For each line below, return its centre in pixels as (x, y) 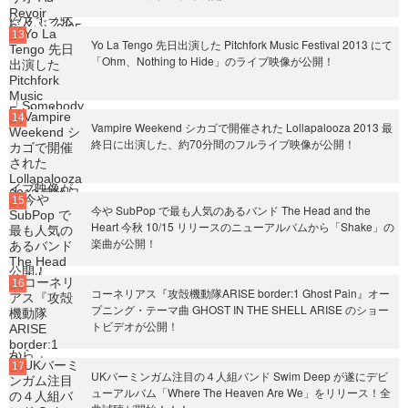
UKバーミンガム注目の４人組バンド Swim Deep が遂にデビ (240, 376)
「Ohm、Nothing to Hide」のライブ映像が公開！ (213, 61)
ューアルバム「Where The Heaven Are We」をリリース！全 (241, 392)
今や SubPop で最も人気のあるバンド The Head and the (231, 210)
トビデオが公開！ (135, 326)
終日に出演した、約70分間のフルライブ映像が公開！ (223, 143)
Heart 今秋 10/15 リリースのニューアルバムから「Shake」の (243, 226)
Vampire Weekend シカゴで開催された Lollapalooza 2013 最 (242, 127)
